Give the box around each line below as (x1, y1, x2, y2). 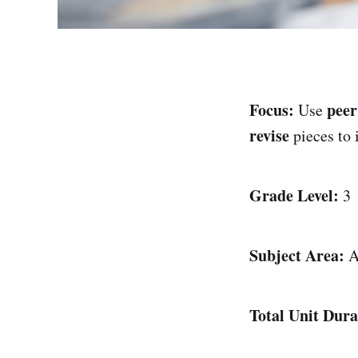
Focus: (249, 97, 294, 121)
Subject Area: (249, 243, 344, 267)
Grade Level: (249, 183, 339, 207)
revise (249, 123, 289, 147)
